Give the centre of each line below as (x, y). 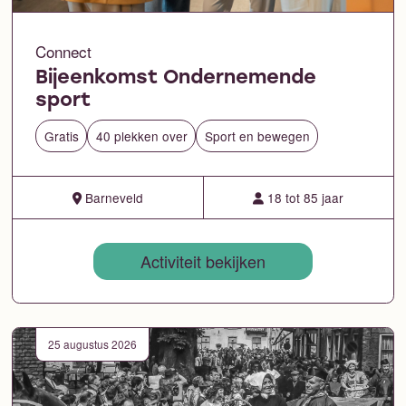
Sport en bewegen (257, 136)
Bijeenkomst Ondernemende (176, 78)
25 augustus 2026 (92, 344)
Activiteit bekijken (203, 261)
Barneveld (112, 198)
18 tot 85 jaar (304, 198)
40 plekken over (141, 136)
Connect (64, 51)
